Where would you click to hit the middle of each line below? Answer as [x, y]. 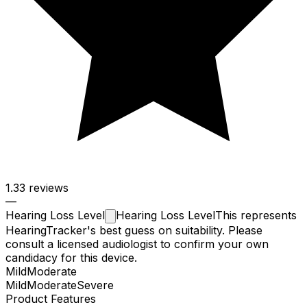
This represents [256, 216]
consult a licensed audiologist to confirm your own [137, 244]
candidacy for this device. [71, 258]
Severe [95, 285]
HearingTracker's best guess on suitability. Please [134, 231]
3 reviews [44, 188]
